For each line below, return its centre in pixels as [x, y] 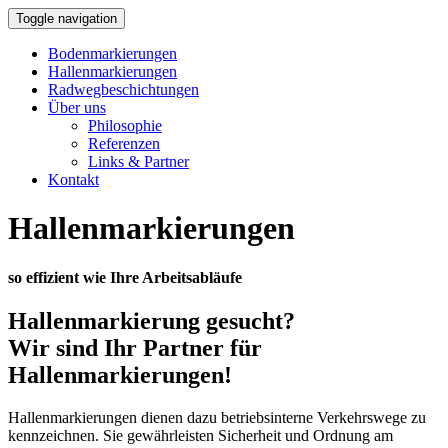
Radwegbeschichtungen [123, 89]
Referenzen [124, 143]
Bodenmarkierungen [112, 53]
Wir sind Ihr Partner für [135, 348]
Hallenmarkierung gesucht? [151, 321]
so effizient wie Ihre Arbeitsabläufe [125, 277]
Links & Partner [138, 161]
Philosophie [125, 125]
